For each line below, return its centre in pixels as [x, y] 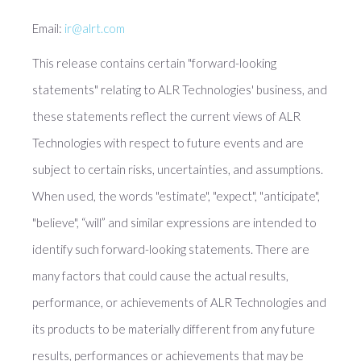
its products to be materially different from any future [174, 329]
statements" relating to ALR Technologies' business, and [180, 89]
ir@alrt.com [95, 28]
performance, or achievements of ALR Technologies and [179, 302]
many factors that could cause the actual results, [160, 276]
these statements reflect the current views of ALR [166, 116]
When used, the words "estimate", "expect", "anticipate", [176, 196]
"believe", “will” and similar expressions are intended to [174, 222]
